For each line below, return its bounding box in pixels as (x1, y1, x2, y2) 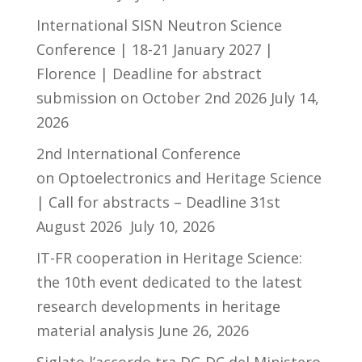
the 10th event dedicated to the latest (36, 272, 302, 292)
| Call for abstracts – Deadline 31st (36, 192, 280, 212)
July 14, (270, 88, 319, 107)
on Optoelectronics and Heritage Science (36, 168, 322, 187)
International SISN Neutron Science (36, 15, 282, 35)
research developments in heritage (36, 297, 280, 316)
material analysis (36, 321, 154, 340)
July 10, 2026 (129, 217, 215, 236)
